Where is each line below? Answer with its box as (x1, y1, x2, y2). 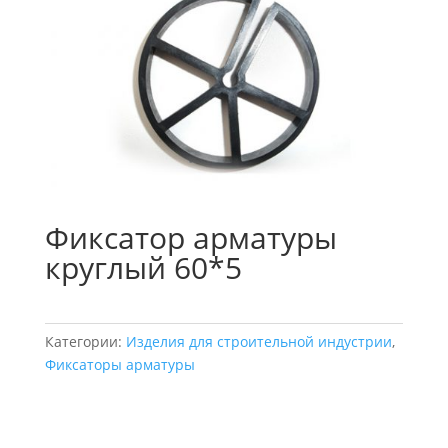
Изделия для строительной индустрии (125, 332, 392, 352)
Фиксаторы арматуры (44, 355, 195, 375)
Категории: (44, 332, 126, 352)
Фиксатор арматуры (44, 217, 337, 259)
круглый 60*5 (44, 247, 242, 289)
